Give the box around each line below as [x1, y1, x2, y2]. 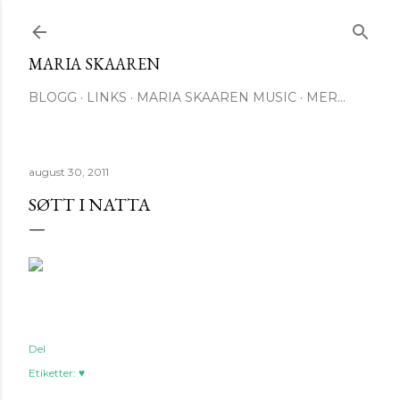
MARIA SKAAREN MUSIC [137, 89, 296, 105]
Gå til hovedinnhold [129, 11, 271, 34]
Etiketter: [29, 366, 76, 379]
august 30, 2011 [29, 165, 109, 179]
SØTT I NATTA [29, 193, 151, 216]
